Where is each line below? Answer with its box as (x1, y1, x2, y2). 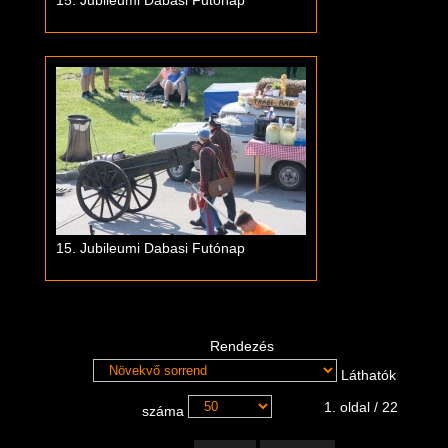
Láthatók (336, 367, 396, 384)
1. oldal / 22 (324, 398, 398, 415)
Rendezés (210, 338, 278, 354)
